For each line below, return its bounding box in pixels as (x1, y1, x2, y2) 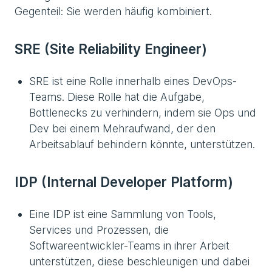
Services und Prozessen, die (29, 223, 169, 236)
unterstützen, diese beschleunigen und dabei (29, 254, 250, 268)
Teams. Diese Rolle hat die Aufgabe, (29, 90, 205, 103)
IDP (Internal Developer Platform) (15, 173, 233, 190)
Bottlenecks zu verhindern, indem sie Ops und (29, 106, 256, 119)
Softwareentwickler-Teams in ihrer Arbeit (29, 239, 229, 252)
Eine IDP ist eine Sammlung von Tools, (29, 207, 216, 220)
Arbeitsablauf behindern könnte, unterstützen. (29, 137, 255, 151)
